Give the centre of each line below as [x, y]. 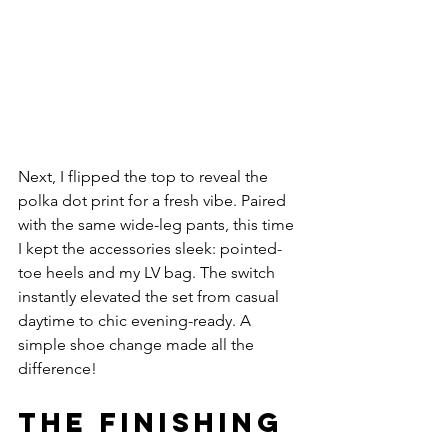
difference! [57, 368]
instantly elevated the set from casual [150, 296]
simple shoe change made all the [138, 344]
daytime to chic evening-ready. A [136, 320]
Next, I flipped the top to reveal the [145, 176]
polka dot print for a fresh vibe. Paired [154, 200]
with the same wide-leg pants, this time [158, 224]
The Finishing [157, 421]
